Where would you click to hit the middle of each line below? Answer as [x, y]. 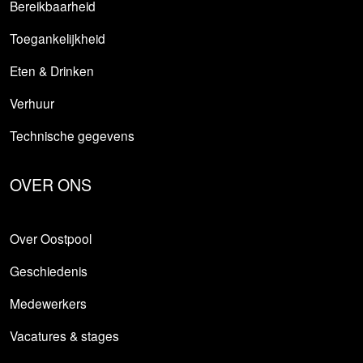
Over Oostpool [50, 239]
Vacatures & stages [64, 336]
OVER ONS [50, 184]
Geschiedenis [48, 271]
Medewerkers [48, 303]
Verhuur [32, 102]
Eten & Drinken [51, 70]
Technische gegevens [72, 135]
